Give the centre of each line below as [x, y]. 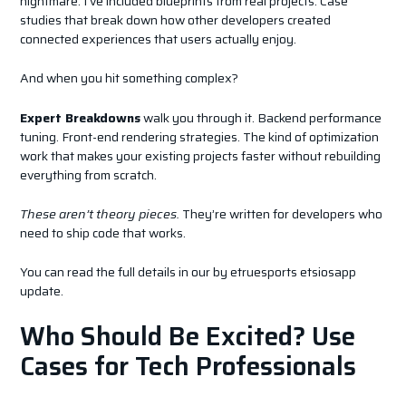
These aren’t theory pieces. [99, 213]
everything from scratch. [88, 174]
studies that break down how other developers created [175, 19]
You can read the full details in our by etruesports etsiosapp [188, 272]
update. [41, 291]
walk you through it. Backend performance [261, 117]
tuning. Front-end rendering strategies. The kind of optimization [199, 136]
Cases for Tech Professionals [188, 366]
